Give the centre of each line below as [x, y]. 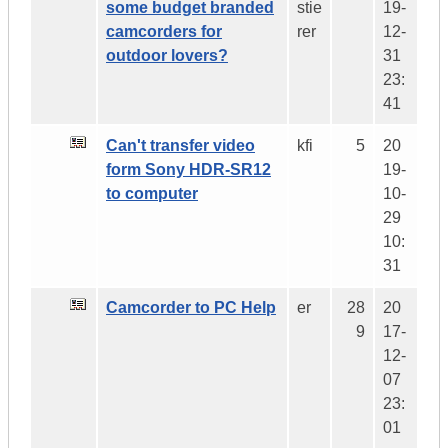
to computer [152, 194]
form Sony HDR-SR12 [188, 170]
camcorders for [164, 32]
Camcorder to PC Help [191, 308]
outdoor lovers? [167, 56]
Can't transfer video [180, 146]
